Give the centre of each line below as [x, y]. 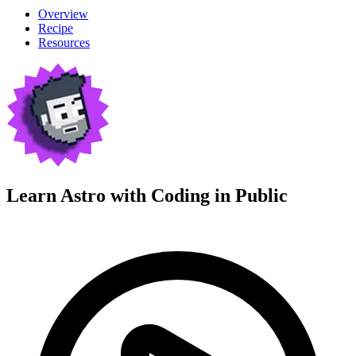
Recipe [56, 28]
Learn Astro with [79, 196]
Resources [64, 42]
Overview [63, 14]
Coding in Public [219, 196]
